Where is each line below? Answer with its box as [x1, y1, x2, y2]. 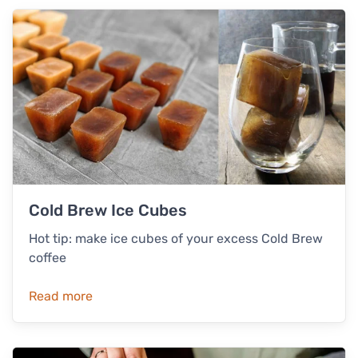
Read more [29, 288, 93, 304]
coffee [29, 249, 66, 265]
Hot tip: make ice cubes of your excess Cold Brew [29, 230, 323, 246]
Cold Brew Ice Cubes [29, 200, 187, 220]
